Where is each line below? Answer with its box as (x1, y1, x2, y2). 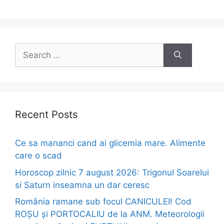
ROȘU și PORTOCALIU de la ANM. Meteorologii (15, 209, 204, 219)
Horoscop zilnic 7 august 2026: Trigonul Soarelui (15, 167, 209, 177)
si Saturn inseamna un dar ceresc (15, 179, 149, 190)
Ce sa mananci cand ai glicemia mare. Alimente (15, 138, 205, 148)
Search (14, 44, 42, 54)
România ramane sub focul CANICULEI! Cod (15, 196, 191, 207)
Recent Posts (15, 108, 77, 121)
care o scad (15, 150, 62, 161)
